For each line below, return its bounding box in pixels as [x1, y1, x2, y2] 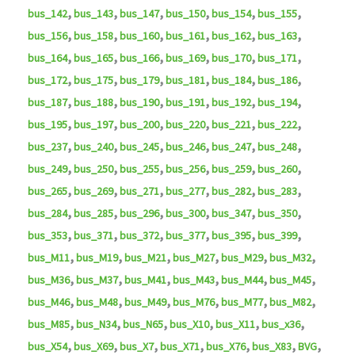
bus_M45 [269, 273, 311, 288]
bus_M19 [75, 250, 118, 265]
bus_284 [27, 206, 67, 221]
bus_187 [27, 95, 67, 110]
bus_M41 [124, 273, 166, 288]
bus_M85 [27, 317, 70, 332]
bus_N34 [75, 317, 116, 332]
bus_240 [73, 139, 113, 155]
